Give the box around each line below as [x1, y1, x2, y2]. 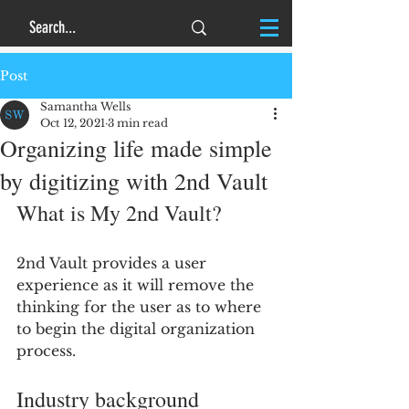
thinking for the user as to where [16, 298, 266, 316]
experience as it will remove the [16, 276, 258, 294]
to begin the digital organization [16, 320, 259, 338]
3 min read [108, 116, 168, 130]
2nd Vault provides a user [16, 254, 211, 272]
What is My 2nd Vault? [16, 198, 222, 227]
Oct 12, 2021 [40, 116, 105, 130]
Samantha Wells [40, 100, 131, 113]
